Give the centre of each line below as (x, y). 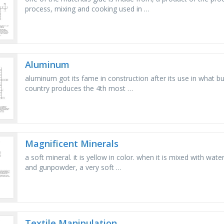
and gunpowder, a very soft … (73, 167)
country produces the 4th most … (79, 88)
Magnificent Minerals (72, 144)
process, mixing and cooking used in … (87, 9)
